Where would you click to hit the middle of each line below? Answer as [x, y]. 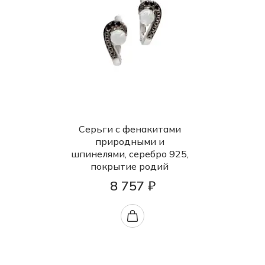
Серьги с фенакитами [130, 129]
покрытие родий [130, 167]
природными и [130, 142]
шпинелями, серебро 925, [130, 154]
